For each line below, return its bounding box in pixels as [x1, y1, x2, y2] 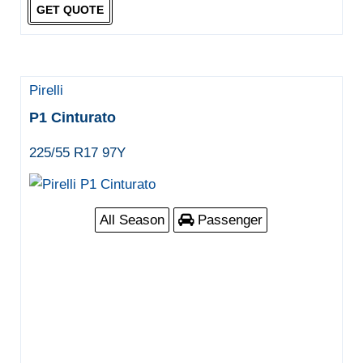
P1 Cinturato [28, 109, 116, 126]
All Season [100, 212, 165, 228]
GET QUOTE [36, 2, 104, 16]
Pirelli [28, 83, 63, 99]
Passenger [194, 212, 263, 228]
